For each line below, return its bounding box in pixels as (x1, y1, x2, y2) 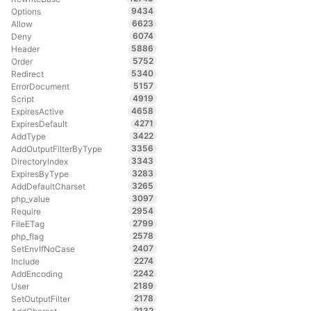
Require (10, 205, 41, 217)
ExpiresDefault (10, 118, 67, 129)
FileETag (10, 218, 44, 229)
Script (10, 93, 34, 104)
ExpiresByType (10, 168, 69, 179)
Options (10, 6, 41, 17)
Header (10, 43, 40, 54)
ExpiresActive (10, 106, 64, 117)
